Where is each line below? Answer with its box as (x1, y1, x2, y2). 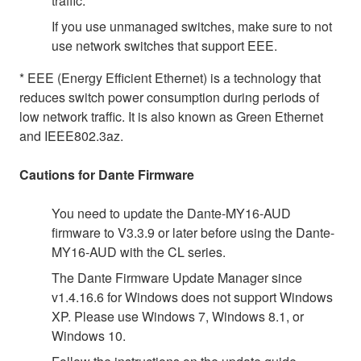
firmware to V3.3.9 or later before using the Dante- (52, 222, 334, 242)
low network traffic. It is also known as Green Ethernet (19, 106, 323, 126)
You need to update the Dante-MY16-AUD (52, 203, 291, 222)
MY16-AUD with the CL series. (52, 242, 226, 261)
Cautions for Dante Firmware (19, 164, 194, 184)
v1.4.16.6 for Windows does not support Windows (52, 287, 333, 306)
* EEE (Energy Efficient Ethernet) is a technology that (19, 68, 321, 87)
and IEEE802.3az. (19, 126, 123, 145)
